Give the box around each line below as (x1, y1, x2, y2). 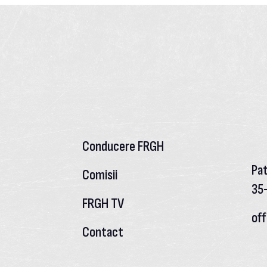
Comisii (82, 166, 118, 184)
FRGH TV (82, 195, 125, 212)
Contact (82, 223, 124, 241)
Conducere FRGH (82, 138, 164, 155)
